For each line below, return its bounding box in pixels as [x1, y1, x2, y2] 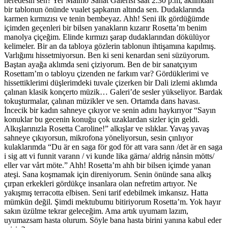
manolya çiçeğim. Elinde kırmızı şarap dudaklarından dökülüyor [4, 32, 210, 41]
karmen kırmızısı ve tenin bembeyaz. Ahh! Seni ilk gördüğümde [4, 14, 209, 23]
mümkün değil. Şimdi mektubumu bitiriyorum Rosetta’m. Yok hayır [4, 197, 221, 206]
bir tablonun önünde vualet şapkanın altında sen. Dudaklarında [4, 5, 205, 14]
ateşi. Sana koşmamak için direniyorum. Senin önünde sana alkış [4, 169, 211, 179]
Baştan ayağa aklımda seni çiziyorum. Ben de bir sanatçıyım [4, 60, 197, 69]
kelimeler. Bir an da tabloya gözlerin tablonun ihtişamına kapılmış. [4, 41, 216, 50]
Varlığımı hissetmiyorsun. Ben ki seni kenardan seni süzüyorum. [4, 50, 210, 60]
